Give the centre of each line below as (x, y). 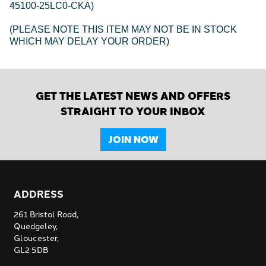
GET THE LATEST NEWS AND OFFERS (133, 96)
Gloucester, (36, 238)
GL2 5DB (31, 250)
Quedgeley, (36, 226)
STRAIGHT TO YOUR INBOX (133, 111)
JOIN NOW (133, 140)
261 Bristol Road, (46, 214)
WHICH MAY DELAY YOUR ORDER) (89, 42)
